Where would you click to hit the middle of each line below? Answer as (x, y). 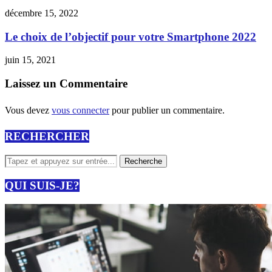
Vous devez (28, 110)
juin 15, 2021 (30, 60)
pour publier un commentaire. (167, 110)
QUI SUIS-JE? (42, 185)
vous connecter (80, 110)
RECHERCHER (47, 137)
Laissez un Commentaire (66, 84)
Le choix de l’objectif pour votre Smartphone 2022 (131, 36)
